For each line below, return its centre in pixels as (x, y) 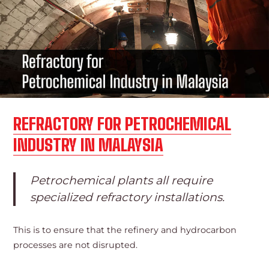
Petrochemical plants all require (122, 180)
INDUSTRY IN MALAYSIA (89, 144)
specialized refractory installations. (128, 197)
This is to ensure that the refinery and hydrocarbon (125, 230)
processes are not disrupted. (76, 245)
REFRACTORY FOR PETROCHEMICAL (122, 123)
